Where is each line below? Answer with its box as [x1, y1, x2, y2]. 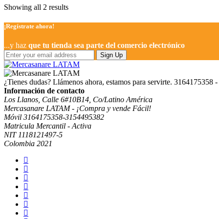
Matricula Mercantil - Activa [4, 122, 91, 131]
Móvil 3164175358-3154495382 [4, 113, 104, 122]
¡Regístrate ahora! [4, 22, 54, 30]
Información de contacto [4, 87, 85, 95]
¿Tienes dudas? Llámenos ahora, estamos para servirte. [4, 78, 172, 87]
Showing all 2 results [4, 2, 68, 11]
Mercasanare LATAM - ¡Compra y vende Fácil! [4, 104, 151, 113]
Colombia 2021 [4, 139, 52, 148]
